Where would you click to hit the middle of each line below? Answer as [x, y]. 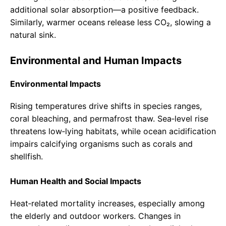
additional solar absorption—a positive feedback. [104, 10]
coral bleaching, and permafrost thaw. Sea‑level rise [109, 119]
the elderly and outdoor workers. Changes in [95, 216]
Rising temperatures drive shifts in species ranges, [106, 106]
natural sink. [33, 35]
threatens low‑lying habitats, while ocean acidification [113, 131]
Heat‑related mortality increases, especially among [107, 204]
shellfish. [26, 157]
